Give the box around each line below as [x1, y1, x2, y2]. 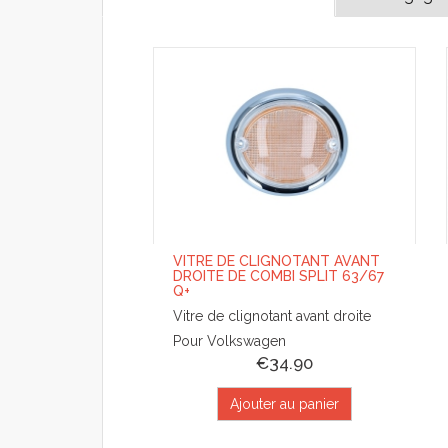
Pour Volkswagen [173, 333, 286, 350]
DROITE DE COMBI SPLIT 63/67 [173, 268, 384, 285]
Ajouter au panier [230, 396, 339, 413]
